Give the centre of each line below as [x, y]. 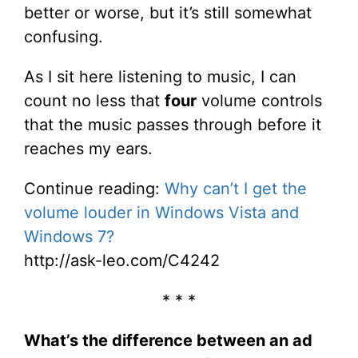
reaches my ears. [88, 149]
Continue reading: [94, 189]
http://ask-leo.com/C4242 [122, 261]
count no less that [94, 101]
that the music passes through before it [173, 125]
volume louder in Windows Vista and [161, 213]
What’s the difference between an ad [168, 340]
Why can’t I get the [236, 189]
